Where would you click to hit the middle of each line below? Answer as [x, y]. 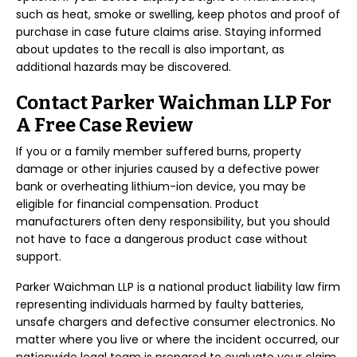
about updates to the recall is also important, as [150, 49]
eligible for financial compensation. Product [137, 204]
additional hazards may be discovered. [124, 67]
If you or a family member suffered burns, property [159, 151]
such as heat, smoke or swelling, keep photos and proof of [178, 14]
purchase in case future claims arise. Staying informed [169, 32]
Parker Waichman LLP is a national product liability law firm [178, 287]
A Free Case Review [104, 125]
